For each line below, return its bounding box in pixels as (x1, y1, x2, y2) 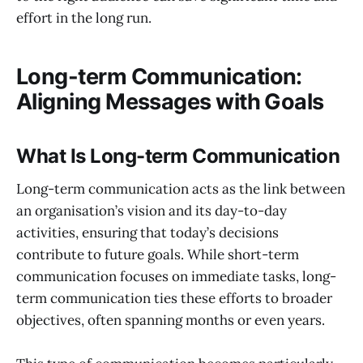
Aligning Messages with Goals (16, 88, 324, 116)
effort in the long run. (16, 8, 152, 27)
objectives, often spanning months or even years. (16, 310, 325, 329)
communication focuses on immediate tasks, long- (16, 267, 336, 285)
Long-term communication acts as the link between (16, 179, 345, 198)
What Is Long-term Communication (16, 144, 340, 169)
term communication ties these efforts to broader (16, 288, 332, 307)
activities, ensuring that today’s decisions (16, 223, 279, 241)
